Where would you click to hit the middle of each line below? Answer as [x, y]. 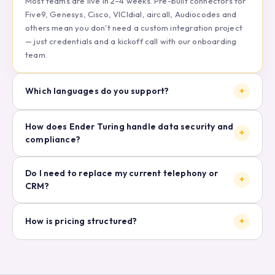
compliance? [53, 139]
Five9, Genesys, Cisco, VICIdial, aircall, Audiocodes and [131, 14]
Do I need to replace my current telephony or [122, 173]
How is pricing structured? [81, 221]
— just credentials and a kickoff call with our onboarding [131, 41]
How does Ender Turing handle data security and [130, 126]
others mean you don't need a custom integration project [134, 27]
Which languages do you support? [97, 91]
